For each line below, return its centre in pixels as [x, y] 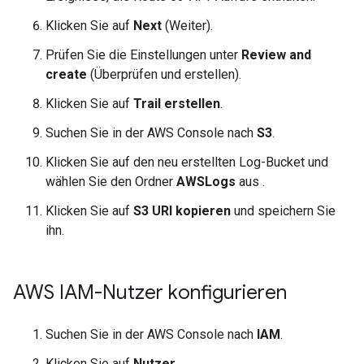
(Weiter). [187, 26]
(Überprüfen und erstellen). [164, 74]
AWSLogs [206, 182]
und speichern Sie [283, 211]
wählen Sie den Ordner [111, 182]
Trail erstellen [177, 104]
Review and [276, 55]
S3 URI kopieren [182, 211]
